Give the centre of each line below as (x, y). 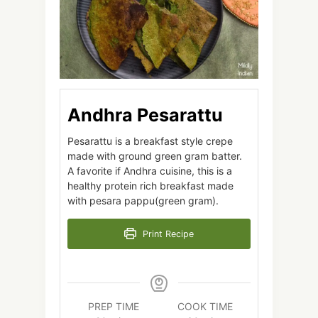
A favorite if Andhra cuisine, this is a (150, 170)
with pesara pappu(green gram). (144, 200)
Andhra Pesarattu (145, 115)
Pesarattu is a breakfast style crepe (150, 141)
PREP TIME (113, 306)
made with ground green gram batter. (155, 155)
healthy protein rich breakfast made (150, 185)
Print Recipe (166, 234)
